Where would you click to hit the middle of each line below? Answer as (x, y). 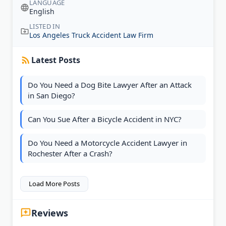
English (42, 12)
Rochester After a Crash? (70, 154)
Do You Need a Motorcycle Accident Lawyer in (107, 143)
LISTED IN (45, 26)
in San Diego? (51, 96)
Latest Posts (56, 60)
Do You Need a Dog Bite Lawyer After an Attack (110, 85)
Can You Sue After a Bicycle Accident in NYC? (105, 119)
